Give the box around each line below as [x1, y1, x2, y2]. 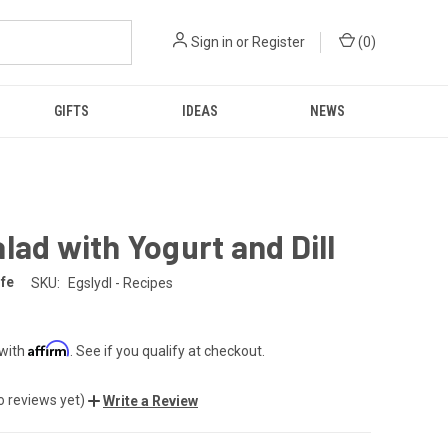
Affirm [28, 339, 70, 357]
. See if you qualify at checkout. [70, 342, 265, 359]
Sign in [191, 34, 233, 50]
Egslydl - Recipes [67, 274, 173, 291]
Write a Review [103, 392, 198, 409]
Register [252, 34, 305, 50]
